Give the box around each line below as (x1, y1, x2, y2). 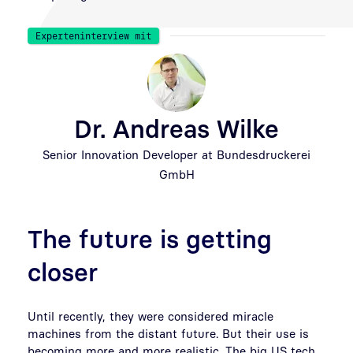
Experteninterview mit (35, 29, 151, 42)
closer (28, 256, 98, 287)
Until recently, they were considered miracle (28, 308, 273, 323)
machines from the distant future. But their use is (28, 325, 309, 340)
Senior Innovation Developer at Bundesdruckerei (43, 147, 310, 162)
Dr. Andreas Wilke (74, 113, 279, 143)
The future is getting (28, 223, 272, 254)
